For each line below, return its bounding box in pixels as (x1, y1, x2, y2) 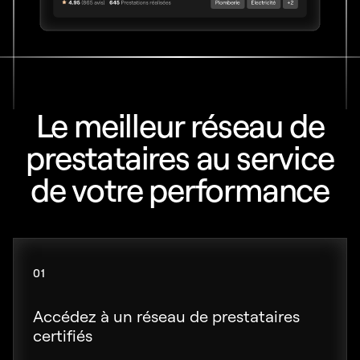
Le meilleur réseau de (35, 104, 325, 145)
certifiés (33, 325, 92, 346)
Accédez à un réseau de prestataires (33, 306, 300, 326)
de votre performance (31, 169, 329, 210)
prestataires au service (26, 137, 334, 178)
